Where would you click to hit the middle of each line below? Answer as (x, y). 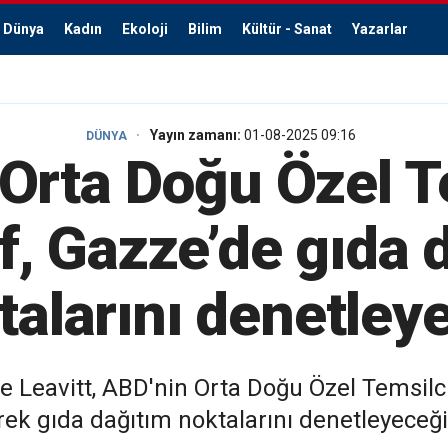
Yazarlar (380, 29)
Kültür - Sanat (287, 29)
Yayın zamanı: (197, 135)
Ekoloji (145, 29)
